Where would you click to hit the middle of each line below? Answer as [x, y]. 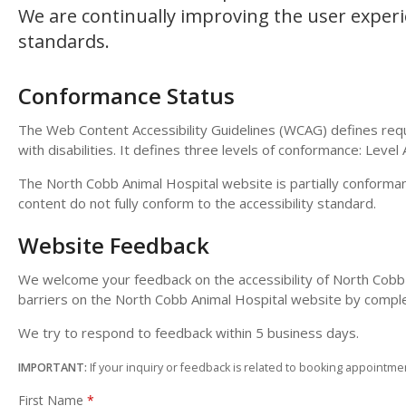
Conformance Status [126, 96]
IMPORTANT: [53, 368]
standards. [64, 42]
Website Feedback [114, 246]
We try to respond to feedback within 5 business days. [188, 333]
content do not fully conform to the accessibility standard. [199, 203]
